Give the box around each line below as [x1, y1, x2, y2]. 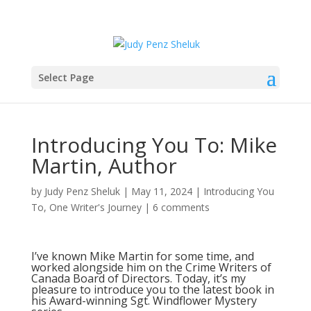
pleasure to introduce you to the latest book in [31, 282, 274, 297]
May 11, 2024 [131, 185, 192, 198]
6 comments [152, 201, 210, 214]
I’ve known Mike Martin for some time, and [31, 249, 254, 264]
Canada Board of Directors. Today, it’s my [31, 271, 246, 286]
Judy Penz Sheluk [44, 185, 120, 198]
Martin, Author [31, 151, 177, 180]
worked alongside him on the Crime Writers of [31, 260, 271, 275]
